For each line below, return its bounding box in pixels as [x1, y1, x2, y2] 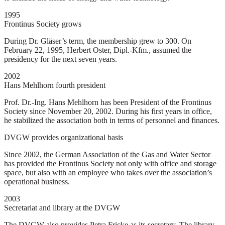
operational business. [4, 177, 70, 186]
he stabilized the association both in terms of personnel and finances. [4, 116, 219, 125]
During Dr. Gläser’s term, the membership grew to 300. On [4, 37, 191, 46]
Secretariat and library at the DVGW [4, 203, 120, 212]
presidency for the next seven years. [4, 55, 117, 64]
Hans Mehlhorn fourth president [4, 81, 105, 90]
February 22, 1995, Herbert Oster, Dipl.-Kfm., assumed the [4, 46, 191, 55]
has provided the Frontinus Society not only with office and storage [4, 159, 216, 168]
